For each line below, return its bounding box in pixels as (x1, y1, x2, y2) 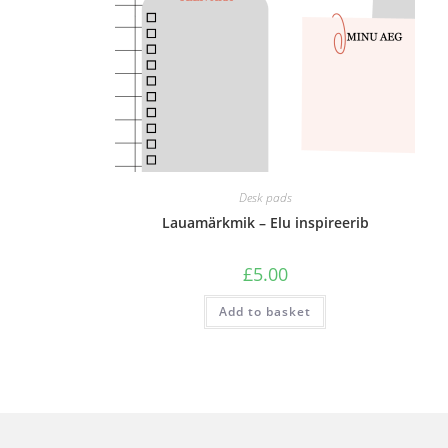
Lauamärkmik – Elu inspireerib (161, 213, 369, 232)
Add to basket (219, 303, 312, 320)
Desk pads (238, 189, 292, 206)
